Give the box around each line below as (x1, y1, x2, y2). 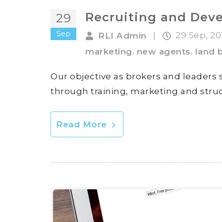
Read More (56, 119, 110, 129)
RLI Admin (98, 31, 147, 41)
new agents (136, 46, 191, 56)
